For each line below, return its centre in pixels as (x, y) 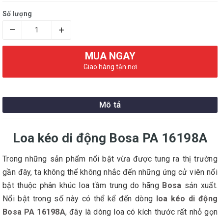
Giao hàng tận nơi (110, 67)
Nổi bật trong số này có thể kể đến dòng (79, 199)
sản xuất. (200, 185)
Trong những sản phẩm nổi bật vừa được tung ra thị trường (110, 159)
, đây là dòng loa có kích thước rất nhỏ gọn (141, 212)
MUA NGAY (110, 56)
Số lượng (17, 14)
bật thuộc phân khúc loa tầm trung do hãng (82, 185)
